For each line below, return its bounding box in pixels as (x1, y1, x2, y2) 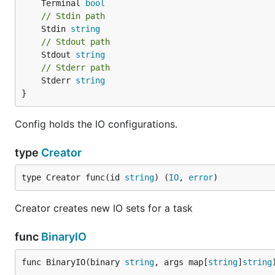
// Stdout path (41, 37, 110, 47)
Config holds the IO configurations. (15, 118, 177, 130)
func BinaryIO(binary (21, 257, 125, 267)
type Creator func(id (21, 172, 125, 182)
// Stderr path (41, 63, 110, 72)
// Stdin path (41, 11, 105, 21)
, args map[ (154, 257, 208, 267)
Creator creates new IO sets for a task (15, 202, 193, 214)
